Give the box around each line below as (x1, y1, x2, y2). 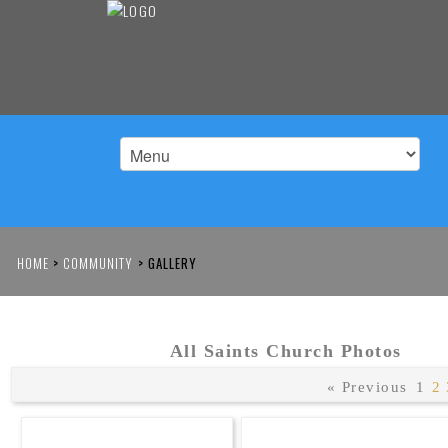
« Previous (326, 379, 408, 395)
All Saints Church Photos (169, 341, 402, 361)
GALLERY (143, 253, 197, 273)
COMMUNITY (63, 253, 134, 273)
